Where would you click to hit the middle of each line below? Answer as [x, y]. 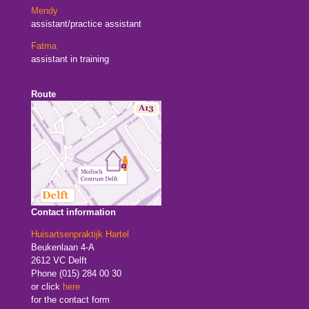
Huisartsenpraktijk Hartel [80, 234]
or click [45, 286]
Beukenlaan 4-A [62, 247]
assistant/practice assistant [86, 23]
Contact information [73, 212]
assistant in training [70, 59]
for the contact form [70, 299]
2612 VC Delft [60, 260]
